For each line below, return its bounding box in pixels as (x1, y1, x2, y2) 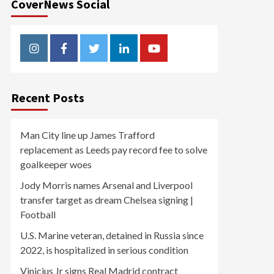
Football (20, 209, 56, 220)
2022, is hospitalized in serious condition (20, 244, 188, 256)
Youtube (153, 48, 194, 62)
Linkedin (123, 48, 163, 62)
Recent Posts (11, 90, 84, 105)
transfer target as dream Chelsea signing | (20, 194, 193, 206)
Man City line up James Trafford (20, 129, 155, 141)
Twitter (93, 48, 130, 62)
